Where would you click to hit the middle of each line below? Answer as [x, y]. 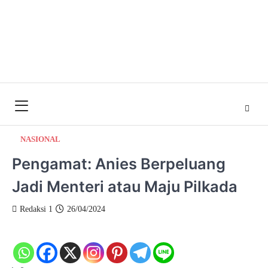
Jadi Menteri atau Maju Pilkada [125, 186]
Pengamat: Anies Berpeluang [119, 164]
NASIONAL [40, 139]
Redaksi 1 [36, 209]
